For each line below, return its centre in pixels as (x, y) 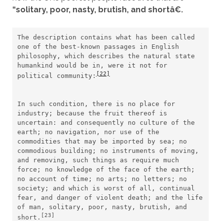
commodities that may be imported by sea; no (102, 142)
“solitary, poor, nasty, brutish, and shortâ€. (97, 10)
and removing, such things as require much (98, 160)
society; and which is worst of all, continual (106, 188)
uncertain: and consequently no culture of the (106, 123)
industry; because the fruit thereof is (92, 113)
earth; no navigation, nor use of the (88, 132)
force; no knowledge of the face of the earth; (106, 170)
